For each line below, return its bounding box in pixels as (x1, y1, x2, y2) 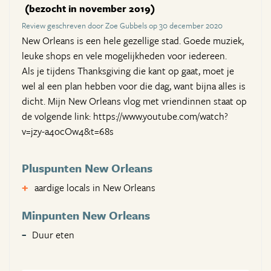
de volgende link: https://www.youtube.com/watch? (22, 109, 228, 124)
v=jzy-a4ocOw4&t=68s (22, 124, 114, 139)
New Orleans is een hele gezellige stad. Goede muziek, (22, 33, 244, 48)
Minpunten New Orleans (22, 207, 150, 224)
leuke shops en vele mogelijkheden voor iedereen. (22, 48, 227, 64)
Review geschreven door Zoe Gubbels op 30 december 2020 (22, 19, 223, 32)
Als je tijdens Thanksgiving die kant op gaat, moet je (22, 64, 234, 79)
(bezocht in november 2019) (25, 1, 155, 16)
